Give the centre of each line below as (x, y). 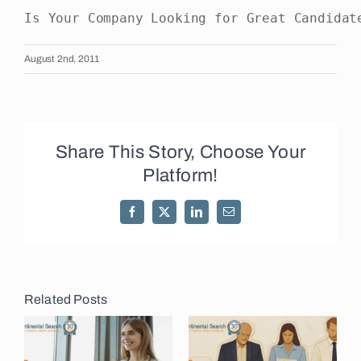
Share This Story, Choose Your (180, 151)
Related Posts (66, 300)
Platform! (180, 175)
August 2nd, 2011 (62, 59)
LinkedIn (216, 216)
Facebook (152, 216)
